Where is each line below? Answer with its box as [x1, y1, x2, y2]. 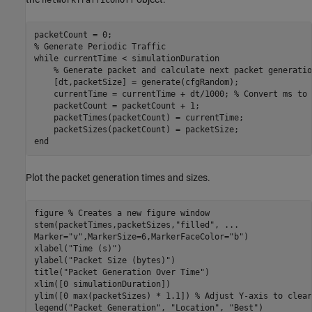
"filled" [175, 220, 214, 231]
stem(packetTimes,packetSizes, [33, 220, 175, 231]
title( [33, 267, 63, 278]
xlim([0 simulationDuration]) [33, 279, 171, 290]
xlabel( [33, 244, 68, 254]
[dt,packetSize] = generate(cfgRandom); [33, 77, 239, 88]
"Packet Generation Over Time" [63, 267, 205, 278]
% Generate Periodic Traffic [33, 42, 166, 52]
